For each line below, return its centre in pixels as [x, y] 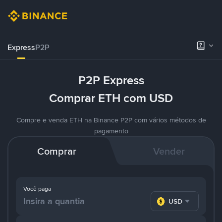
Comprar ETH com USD [111, 98]
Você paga [37, 189]
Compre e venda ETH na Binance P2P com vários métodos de [111, 120]
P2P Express [111, 80]
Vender [169, 151]
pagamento [111, 131]
